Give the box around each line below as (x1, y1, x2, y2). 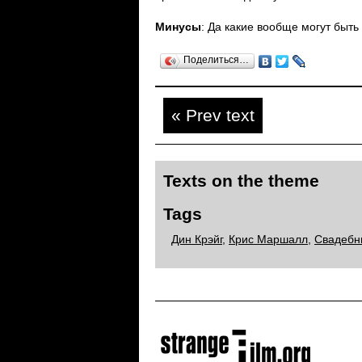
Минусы (155, 20, 201, 33)
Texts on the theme (163, 171, 319, 191)
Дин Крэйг (171, 233, 222, 246)
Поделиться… (183, 54, 249, 65)
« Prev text (171, 106, 255, 125)
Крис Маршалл (229, 233, 308, 246)
